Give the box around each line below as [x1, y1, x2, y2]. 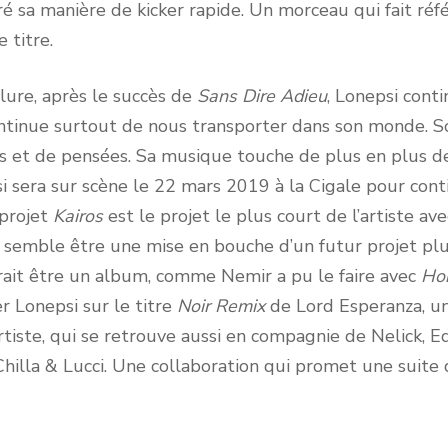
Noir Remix [176, 294, 265, 318]
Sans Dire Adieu [196, 84, 327, 108]
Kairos [52, 204, 103, 228]
